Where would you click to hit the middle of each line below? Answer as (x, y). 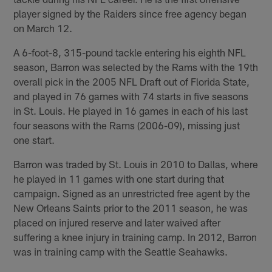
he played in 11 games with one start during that (119, 178)
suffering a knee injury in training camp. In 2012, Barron (135, 236)
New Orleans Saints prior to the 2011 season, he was (131, 207)
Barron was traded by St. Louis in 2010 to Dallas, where (136, 164)
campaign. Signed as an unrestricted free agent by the (132, 193)
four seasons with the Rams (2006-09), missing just (127, 125)
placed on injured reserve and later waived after (117, 222)
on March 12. (43, 28)
